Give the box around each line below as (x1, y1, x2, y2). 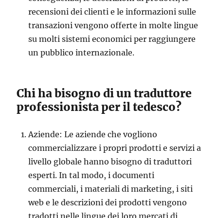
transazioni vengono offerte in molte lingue (28, 20, 199, 30)
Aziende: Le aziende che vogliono (28, 129, 158, 139)
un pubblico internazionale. (28, 47, 135, 57)
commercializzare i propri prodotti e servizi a (28, 143, 201, 153)
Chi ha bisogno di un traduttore (17, 86, 192, 100)
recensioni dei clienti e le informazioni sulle (28, 6, 197, 17)
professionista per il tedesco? (17, 99, 182, 114)
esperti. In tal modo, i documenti (28, 170, 155, 180)
